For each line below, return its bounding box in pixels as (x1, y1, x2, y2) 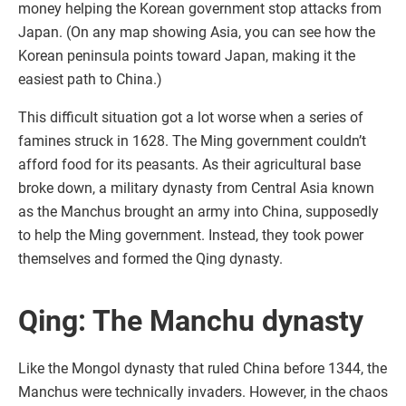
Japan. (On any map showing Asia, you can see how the (18, 23, 375, 41)
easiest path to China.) (18, 70, 162, 88)
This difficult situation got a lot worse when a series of (18, 108, 363, 126)
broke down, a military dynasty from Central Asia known (18, 179, 374, 197)
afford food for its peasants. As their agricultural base (18, 155, 361, 173)
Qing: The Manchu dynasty (18, 303, 363, 338)
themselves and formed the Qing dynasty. (18, 249, 283, 267)
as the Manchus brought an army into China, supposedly (18, 202, 379, 220)
